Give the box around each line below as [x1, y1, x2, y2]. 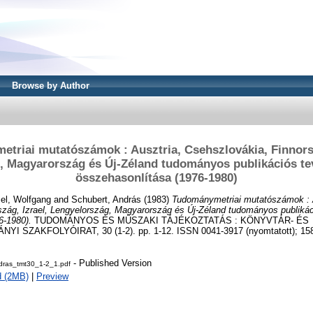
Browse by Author [12, 80, 89, 91]
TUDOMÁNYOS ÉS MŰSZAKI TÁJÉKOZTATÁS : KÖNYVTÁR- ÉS [31, 214, 309, 226]
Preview [36, 271, 68, 282]
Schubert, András [71, 194, 141, 205]
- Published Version [71, 258, 152, 269]
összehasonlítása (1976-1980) [75, 170, 238, 184]
